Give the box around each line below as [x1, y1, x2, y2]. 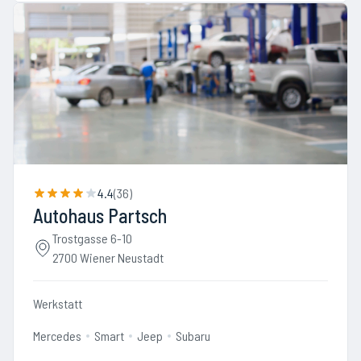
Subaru [176, 328, 210, 343]
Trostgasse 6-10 [52, 230, 132, 246]
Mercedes [33, 328, 81, 343]
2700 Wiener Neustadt [52, 250, 164, 265]
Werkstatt [33, 296, 82, 311]
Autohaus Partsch [33, 204, 167, 227]
